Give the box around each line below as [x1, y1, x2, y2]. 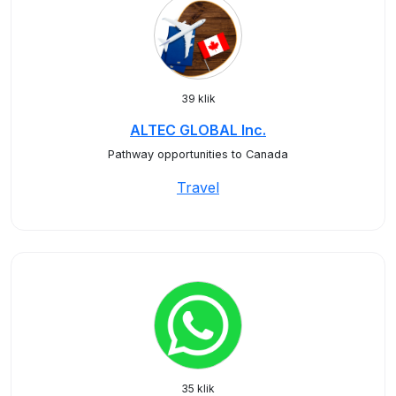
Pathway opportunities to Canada [108, 148, 288, 161]
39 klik [180, 92, 216, 105]
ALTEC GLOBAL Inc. [130, 121, 266, 139]
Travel [177, 179, 219, 196]
